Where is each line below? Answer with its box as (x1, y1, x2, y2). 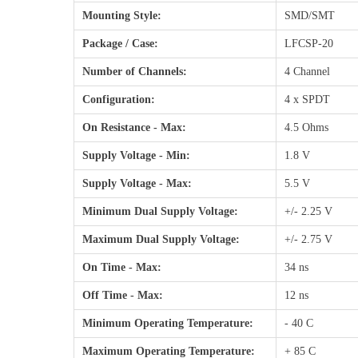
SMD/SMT (284, 10, 335, 22)
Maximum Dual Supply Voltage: (82, 233, 240, 245)
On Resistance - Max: (82, 121, 186, 133)
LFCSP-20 (284, 38, 333, 50)
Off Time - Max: (82, 289, 163, 301)
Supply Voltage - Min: (82, 149, 190, 161)
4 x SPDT (284, 93, 330, 105)
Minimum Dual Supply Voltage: (82, 205, 238, 217)
